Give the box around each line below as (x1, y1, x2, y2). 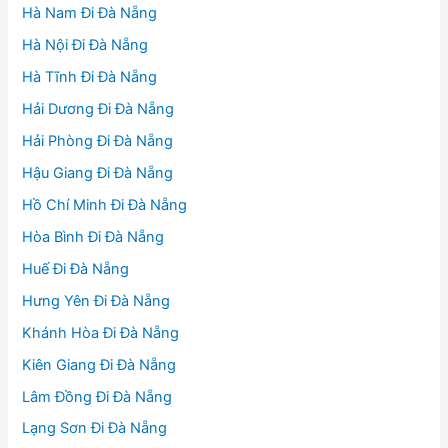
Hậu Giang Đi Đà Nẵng (22, 163, 174, 182)
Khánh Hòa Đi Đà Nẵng (22, 323, 180, 342)
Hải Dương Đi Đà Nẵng (22, 100, 175, 119)
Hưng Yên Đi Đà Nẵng (22, 291, 171, 310)
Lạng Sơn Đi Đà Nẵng (22, 419, 168, 438)
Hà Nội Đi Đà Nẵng (22, 36, 149, 55)
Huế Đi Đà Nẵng (22, 259, 130, 278)
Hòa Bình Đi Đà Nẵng (22, 227, 165, 246)
